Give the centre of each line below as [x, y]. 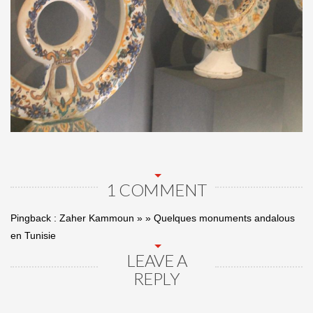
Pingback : [35, 218]
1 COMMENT [156, 190]
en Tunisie [33, 236]
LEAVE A [156, 261]
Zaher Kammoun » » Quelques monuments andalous [177, 218]
